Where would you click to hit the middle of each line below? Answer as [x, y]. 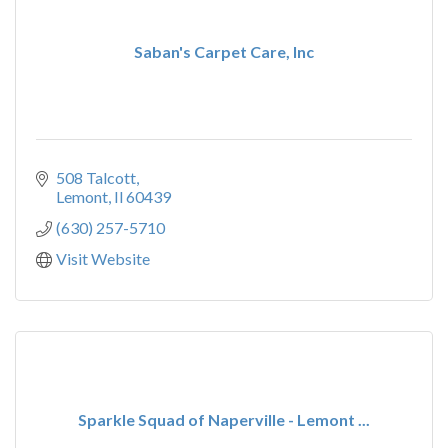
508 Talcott [96, 177]
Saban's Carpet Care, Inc [224, 51]
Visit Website [103, 258]
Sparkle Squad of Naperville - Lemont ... [224, 419]
